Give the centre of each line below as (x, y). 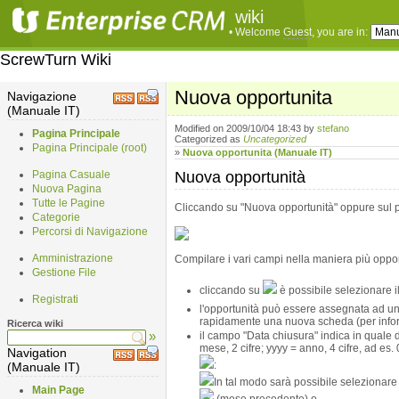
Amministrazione (73, 258)
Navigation (37, 353)
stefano (333, 128)
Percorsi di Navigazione (90, 232)
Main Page (58, 390)
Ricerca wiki (35, 323)
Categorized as (209, 139)
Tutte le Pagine (69, 203)
